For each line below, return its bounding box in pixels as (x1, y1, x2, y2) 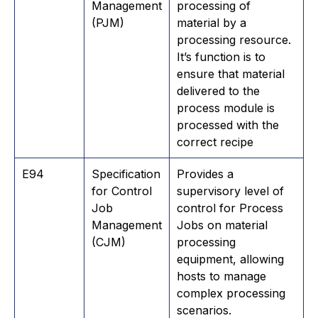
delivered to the (177, 83, 260, 98)
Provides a (177, 166, 234, 181)
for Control (92, 183, 152, 198)
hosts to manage (177, 268, 266, 283)
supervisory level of (177, 183, 284, 198)
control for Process (177, 200, 283, 215)
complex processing (177, 285, 285, 300)
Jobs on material (177, 217, 268, 232)
